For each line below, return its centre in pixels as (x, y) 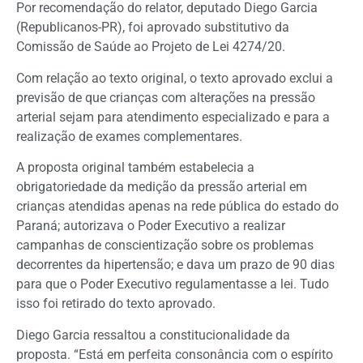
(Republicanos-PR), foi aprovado (110, 28)
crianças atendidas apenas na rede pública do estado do (177, 207)
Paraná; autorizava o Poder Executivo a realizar (151, 226)
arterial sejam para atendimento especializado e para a (173, 117)
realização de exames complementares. (129, 136)
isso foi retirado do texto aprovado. (117, 304)
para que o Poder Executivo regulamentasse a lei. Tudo (173, 284)
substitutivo (238, 28)
